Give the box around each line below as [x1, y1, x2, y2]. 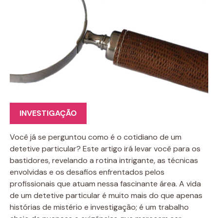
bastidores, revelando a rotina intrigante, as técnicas [10, 155, 198, 165]
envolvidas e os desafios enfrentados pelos [10, 166, 164, 177]
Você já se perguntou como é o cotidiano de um [10, 131, 182, 142]
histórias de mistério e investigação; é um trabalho [10, 201, 189, 212]
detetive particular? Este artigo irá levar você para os [10, 143, 200, 154]
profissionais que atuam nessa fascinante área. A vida [10, 178, 201, 189]
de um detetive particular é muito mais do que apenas [10, 190, 202, 200]
